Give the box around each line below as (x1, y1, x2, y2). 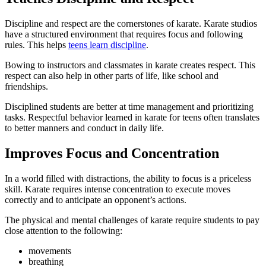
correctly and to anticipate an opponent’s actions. (5, 195, 186, 205)
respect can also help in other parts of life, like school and (5, 71, 218, 81)
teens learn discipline (68, 40, 146, 50)
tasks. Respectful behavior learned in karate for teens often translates (5, 112, 259, 123)
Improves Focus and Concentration (5, 145, 219, 161)
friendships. (5, 81, 48, 92)
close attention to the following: (5, 226, 122, 236)
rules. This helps (5, 40, 68, 50)
